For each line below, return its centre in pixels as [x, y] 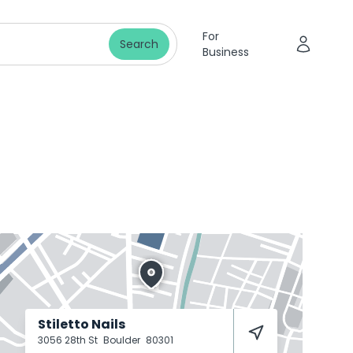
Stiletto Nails [82, 324]
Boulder [123, 340]
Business [225, 52]
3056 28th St [69, 340]
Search [139, 44]
